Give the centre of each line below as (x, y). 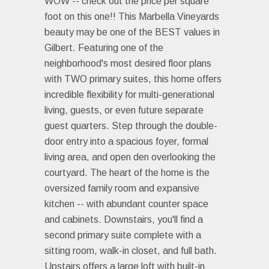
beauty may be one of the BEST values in (132, 32)
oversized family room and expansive (122, 188)
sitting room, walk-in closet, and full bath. (131, 250)
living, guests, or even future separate (124, 110)
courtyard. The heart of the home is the (127, 172)
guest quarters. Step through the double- (131, 125)
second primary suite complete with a (123, 235)
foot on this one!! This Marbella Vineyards (132, 16)
